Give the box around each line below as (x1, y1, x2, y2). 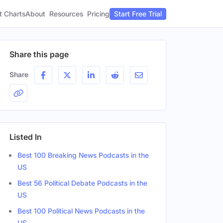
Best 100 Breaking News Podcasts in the (17, 151, 149, 159)
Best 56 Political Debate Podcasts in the (17, 179, 147, 187)
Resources (49, 9, 83, 18)
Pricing (87, 9, 110, 18)
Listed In (9, 132, 42, 142)
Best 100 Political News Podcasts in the (17, 207, 145, 215)
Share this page (9, 49, 69, 59)
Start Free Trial (114, 9, 162, 18)
